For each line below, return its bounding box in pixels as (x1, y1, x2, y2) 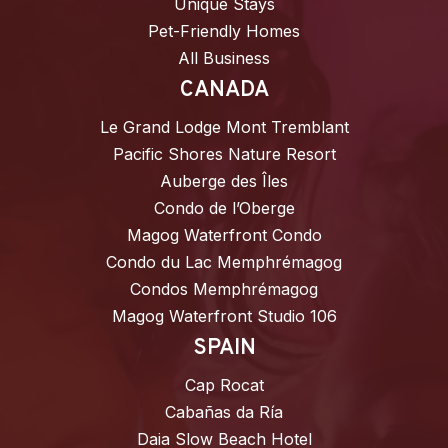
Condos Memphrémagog (130, 279, 318, 300)
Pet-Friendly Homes (148, 21, 300, 42)
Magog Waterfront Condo (126, 225, 322, 246)
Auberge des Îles (160, 171, 288, 192)
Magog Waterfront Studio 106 (111, 306, 337, 327)
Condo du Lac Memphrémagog (106, 252, 342, 273)
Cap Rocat (184, 375, 264, 396)
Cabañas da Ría (165, 402, 283, 423)
